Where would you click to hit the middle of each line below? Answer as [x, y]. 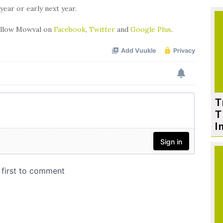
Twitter [102, 29]
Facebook [70, 29]
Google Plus [151, 29]
